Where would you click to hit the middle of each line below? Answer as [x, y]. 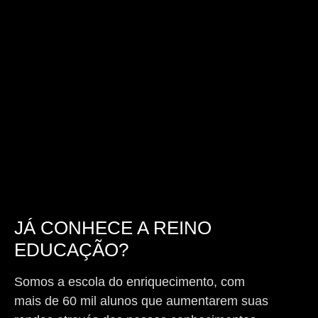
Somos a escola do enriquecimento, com [130, 282]
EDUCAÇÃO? [71, 250]
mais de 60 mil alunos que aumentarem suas [141, 301]
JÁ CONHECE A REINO [113, 228]
